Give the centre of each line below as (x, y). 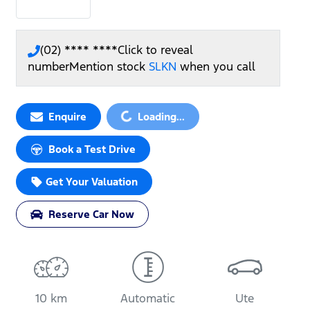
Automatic (148, 299)
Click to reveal (155, 50)
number (48, 67)
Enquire (67, 117)
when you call (218, 67)
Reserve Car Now (91, 215)
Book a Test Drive (92, 149)
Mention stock (109, 67)
